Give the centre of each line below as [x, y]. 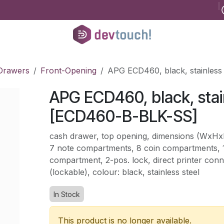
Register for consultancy [50, 10]
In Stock [66, 194]
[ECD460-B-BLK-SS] [123, 116]
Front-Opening [68, 70]
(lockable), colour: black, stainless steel [124, 172]
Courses [136, 10]
